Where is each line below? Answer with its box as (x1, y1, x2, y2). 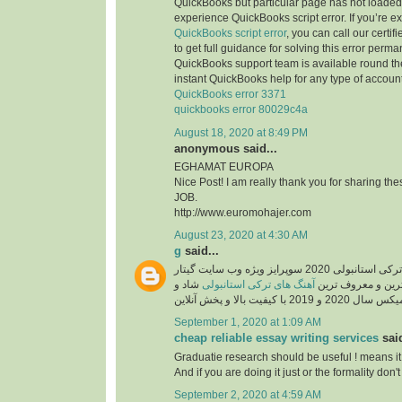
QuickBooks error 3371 (174, 89, 286, 100)
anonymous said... (174, 141, 277, 155)
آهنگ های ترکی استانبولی (202, 279, 315, 291)
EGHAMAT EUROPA (174, 161, 274, 172)
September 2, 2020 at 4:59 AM (174, 389, 321, 400)
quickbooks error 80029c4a (174, 104, 308, 116)
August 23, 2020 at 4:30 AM (174, 230, 308, 241)
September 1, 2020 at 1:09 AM (174, 317, 321, 328)
